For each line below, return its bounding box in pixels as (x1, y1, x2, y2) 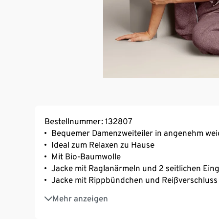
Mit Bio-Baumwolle (51, 151, 121, 161)
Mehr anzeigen (52, 193, 108, 203)
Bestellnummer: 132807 (44, 116, 132, 126)
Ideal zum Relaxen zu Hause (51, 139, 154, 150)
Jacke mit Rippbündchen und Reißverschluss (51, 175, 218, 185)
